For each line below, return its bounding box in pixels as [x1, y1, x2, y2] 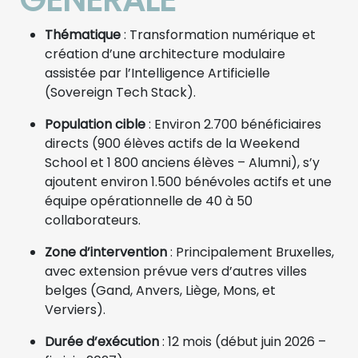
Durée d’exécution [45, 332, 159, 351]
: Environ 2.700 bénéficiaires [145, 114, 321, 133]
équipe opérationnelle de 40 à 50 [45, 191, 253, 210]
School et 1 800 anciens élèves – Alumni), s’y [45, 153, 320, 172]
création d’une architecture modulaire [45, 44, 285, 63]
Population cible [45, 114, 145, 133]
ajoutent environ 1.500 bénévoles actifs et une [45, 172, 332, 191]
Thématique [45, 25, 121, 44]
